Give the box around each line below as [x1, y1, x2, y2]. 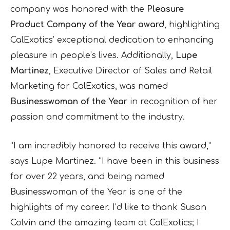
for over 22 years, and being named [10, 171, 164, 181]
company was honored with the [10, 4, 147, 14]
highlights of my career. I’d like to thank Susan [10, 202, 206, 212]
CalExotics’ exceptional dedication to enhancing [10, 35, 214, 45]
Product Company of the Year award [10, 20, 164, 29]
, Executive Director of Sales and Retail [49, 66, 212, 75]
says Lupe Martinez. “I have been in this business [10, 156, 219, 166]
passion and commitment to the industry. [10, 112, 185, 122]
